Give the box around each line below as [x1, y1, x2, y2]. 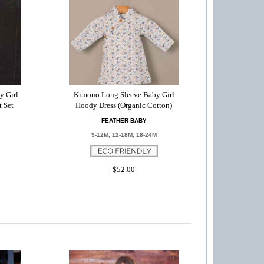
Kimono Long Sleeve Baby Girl [73, 90, 174, 99]
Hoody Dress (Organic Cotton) [75, 101, 173, 110]
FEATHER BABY [101, 117, 147, 124]
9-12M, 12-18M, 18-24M [91, 131, 157, 138]
